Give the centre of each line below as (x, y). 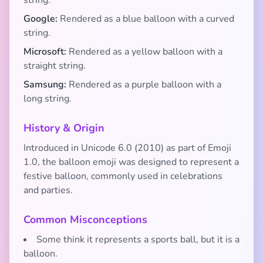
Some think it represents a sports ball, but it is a (138, 240)
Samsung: (45, 85)
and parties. (48, 190)
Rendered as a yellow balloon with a (144, 52)
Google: (41, 19)
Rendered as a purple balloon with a (144, 85)
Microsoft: (45, 52)
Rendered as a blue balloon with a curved (146, 19)
